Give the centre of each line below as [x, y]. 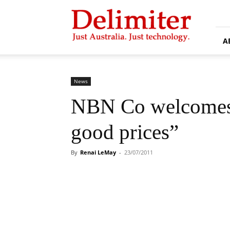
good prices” [125, 132]
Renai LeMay [98, 152]
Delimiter [85, 8]
